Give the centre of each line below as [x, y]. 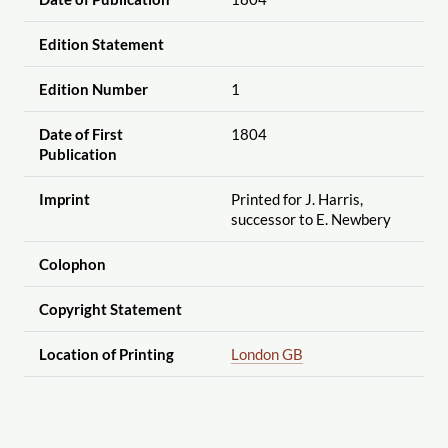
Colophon [72, 263]
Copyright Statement [110, 308]
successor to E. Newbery [310, 218]
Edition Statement [101, 43]
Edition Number [93, 88]
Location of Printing [106, 353]
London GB [266, 353]
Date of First [80, 133]
